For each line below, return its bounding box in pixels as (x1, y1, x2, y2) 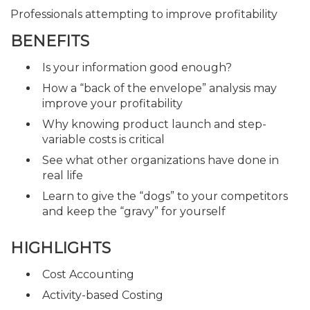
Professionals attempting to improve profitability (10, 7, 277, 21)
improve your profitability (42, 97, 183, 110)
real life (42, 169, 83, 182)
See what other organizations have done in (42, 154, 279, 167)
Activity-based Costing (42, 288, 163, 302)
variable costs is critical (42, 133, 165, 146)
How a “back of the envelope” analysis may (42, 82, 277, 95)
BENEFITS (10, 32, 89, 51)
